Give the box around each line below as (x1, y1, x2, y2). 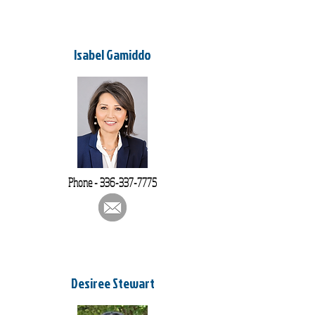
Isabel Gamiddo (74, 45, 151, 64)
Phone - (68, 175, 100, 190)
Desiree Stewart (70, 274, 155, 292)
